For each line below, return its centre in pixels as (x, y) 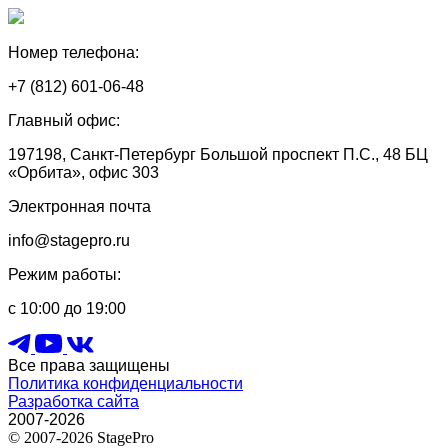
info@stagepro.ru (69, 241)
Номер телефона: (73, 53)
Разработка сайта (73, 402)
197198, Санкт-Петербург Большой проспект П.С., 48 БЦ (218, 155)
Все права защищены (89, 366)
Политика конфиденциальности (125, 384)
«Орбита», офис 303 (83, 173)
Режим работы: (64, 275)
